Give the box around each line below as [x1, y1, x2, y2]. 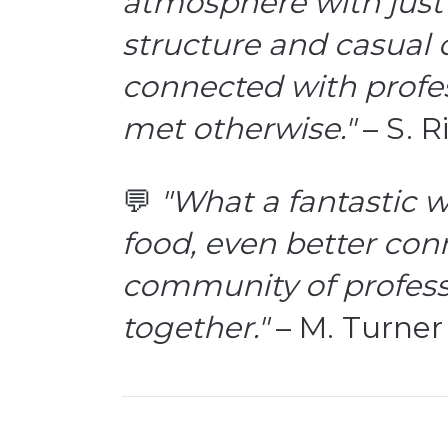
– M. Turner [268, 309, 443, 347]
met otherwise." [122, 110, 355, 148]
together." [122, 309, 268, 347]
